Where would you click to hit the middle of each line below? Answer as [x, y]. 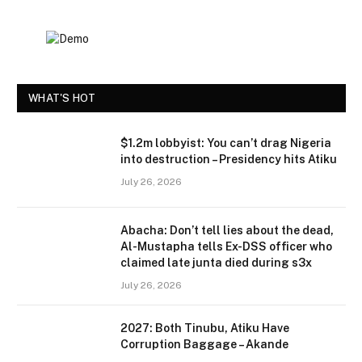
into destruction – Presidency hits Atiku [229, 160]
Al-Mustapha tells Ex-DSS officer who [226, 247]
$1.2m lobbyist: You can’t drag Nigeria [226, 143]
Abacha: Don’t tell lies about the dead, [227, 231]
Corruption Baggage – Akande [204, 345]
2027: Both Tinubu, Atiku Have [205, 328]
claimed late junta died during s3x [216, 263]
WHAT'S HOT [62, 99]
